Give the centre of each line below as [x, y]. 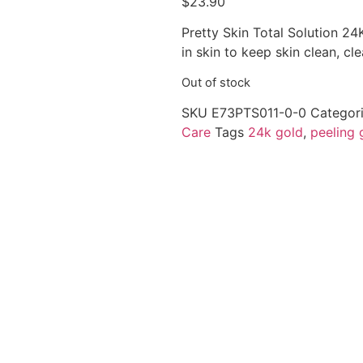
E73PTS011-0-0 [261, 113]
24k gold [275, 132]
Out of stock [216, 82]
